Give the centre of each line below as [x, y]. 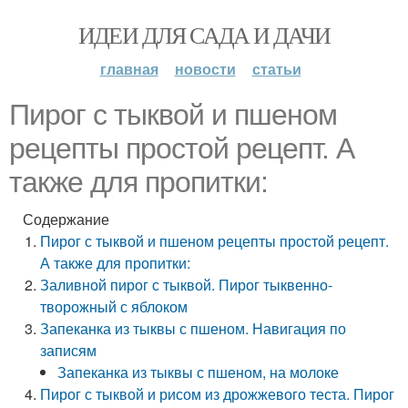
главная [129, 69]
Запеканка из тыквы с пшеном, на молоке [199, 372]
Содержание [66, 219]
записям [69, 350]
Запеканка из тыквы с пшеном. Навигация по [194, 328]
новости [205, 69]
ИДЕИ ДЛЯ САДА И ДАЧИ [204, 35]
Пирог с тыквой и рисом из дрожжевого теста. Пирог [218, 394]
